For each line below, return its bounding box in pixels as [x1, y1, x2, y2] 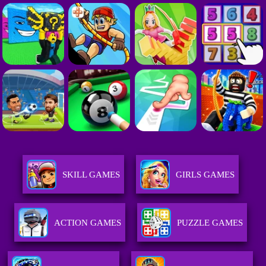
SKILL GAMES [62, 170, 120, 180]
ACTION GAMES [53, 218, 121, 228]
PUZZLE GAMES [176, 218, 243, 228]
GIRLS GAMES [175, 170, 235, 180]
